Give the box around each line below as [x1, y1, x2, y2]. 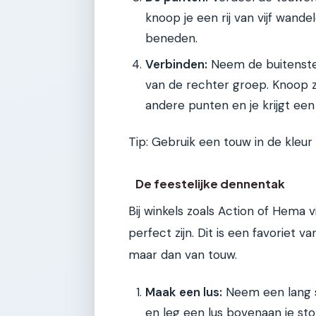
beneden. [145, 30, 197, 46]
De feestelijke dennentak [135, 176, 286, 192]
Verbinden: [145, 56, 207, 72]
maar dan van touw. [128, 247, 237, 263]
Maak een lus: [145, 284, 222, 300]
